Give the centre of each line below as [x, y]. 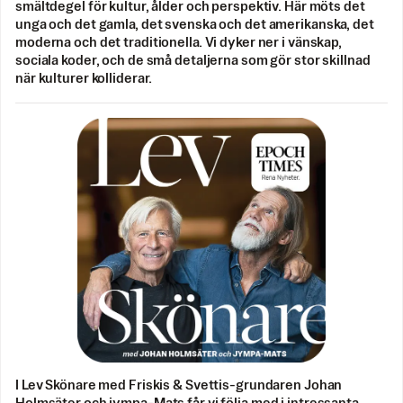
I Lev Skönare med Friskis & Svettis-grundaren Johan [179, 385]
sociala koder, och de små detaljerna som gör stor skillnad [193, 60]
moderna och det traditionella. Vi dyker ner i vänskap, [179, 42]
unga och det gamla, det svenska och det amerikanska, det [195, 24]
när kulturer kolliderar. [84, 78]
